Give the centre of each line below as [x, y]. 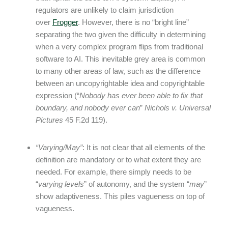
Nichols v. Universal [178, 108]
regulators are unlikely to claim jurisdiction [105, 10]
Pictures [49, 120]
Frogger [65, 22]
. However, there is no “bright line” [133, 22]
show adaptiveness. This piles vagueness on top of [120, 196]
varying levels [61, 184]
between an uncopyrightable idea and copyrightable [120, 83]
